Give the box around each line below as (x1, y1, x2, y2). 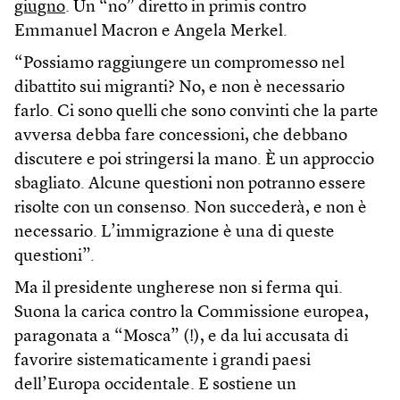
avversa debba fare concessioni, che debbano (14, 127, 347, 145)
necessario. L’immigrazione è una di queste (14, 223, 335, 241)
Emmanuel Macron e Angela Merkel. (14, 22, 287, 40)
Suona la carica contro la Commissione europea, (14, 304, 369, 321)
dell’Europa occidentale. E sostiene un (14, 376, 296, 394)
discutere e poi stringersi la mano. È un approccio (14, 151, 374, 169)
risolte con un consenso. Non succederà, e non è (14, 199, 367, 217)
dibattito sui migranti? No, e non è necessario (14, 79, 345, 96)
